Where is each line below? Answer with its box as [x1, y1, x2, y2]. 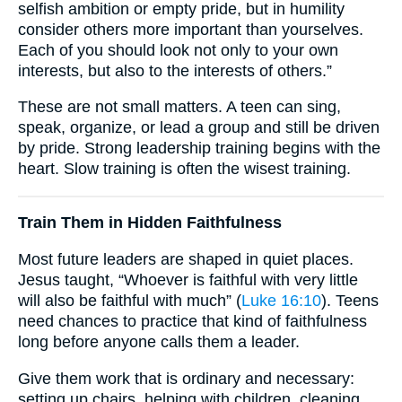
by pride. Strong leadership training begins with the [18, 139, 380, 158]
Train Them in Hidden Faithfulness [18, 214, 282, 232]
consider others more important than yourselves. [18, 20, 363, 39]
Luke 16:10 [241, 291, 321, 310]
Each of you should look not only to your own [18, 40, 338, 59]
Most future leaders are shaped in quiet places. [18, 249, 354, 268]
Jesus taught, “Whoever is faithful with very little [18, 270, 358, 289]
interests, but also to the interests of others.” [18, 61, 332, 80]
